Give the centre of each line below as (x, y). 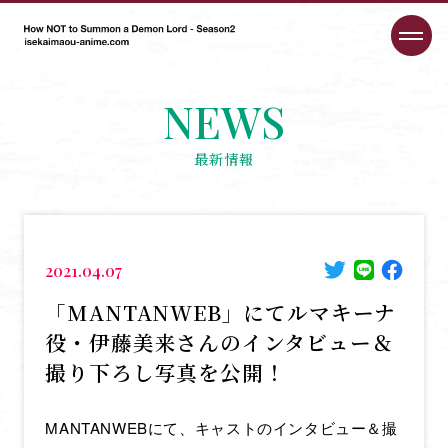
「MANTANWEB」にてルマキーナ (221, 311)
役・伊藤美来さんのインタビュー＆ (219, 341)
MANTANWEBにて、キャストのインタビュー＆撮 (221, 427)
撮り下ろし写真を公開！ (165, 371)
